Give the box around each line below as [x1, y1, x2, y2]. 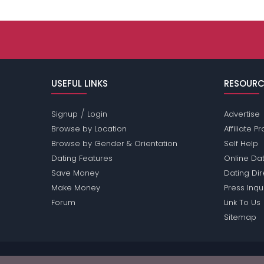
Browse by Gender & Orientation [51, 138, 178, 150]
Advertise [223, 108, 260, 120]
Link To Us [223, 197, 260, 209]
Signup [51, 108, 78, 120]
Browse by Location [51, 123, 127, 135]
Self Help [223, 138, 258, 150]
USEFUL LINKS [51, 77, 108, 90]
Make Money [51, 182, 101, 194]
